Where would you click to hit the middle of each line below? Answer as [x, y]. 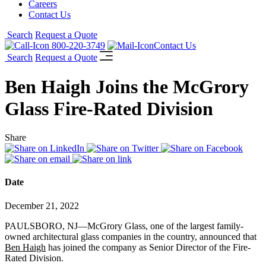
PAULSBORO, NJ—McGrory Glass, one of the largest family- [124, 226]
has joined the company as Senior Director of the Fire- [148, 247]
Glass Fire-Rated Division [109, 108]
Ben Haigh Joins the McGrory [127, 86]
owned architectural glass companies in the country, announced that [131, 236]
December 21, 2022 [42, 205]
